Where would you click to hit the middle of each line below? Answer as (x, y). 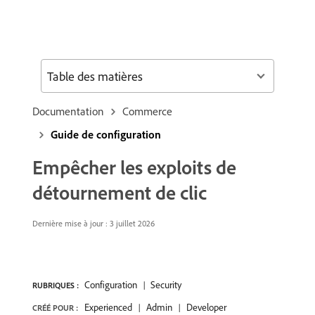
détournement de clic (120, 192)
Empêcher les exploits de (134, 167)
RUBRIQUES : (56, 285)
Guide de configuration (106, 134)
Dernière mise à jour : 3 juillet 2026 (94, 223)
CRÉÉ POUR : (55, 308)
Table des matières (95, 76)
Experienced (108, 307)
